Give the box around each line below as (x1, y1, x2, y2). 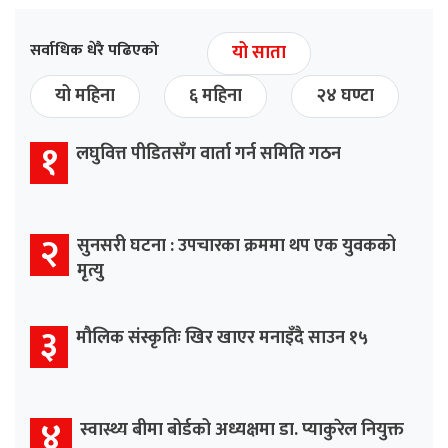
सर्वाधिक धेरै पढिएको (30, 36, 159, 64)
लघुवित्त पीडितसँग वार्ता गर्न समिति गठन (76, 138, 341, 169)
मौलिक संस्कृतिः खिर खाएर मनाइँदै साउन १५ (76, 322, 368, 353)
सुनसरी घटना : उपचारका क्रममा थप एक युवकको (77, 230, 396, 261)
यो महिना (55, 80, 115, 111)
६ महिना (189, 80, 242, 111)
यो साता (232, 37, 286, 68)
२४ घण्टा (316, 80, 374, 111)
